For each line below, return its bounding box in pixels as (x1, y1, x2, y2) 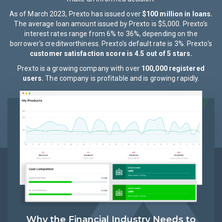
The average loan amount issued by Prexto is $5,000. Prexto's (14, 20, 208, 28)
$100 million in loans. (142, 10, 213, 18)
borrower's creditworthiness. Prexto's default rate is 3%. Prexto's (10, 40, 212, 48)
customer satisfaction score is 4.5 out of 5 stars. (30, 50, 192, 57)
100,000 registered (141, 64, 205, 72)
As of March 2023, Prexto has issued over (9, 10, 142, 18)
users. (22, 74, 44, 82)
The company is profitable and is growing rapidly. (44, 74, 200, 82)
